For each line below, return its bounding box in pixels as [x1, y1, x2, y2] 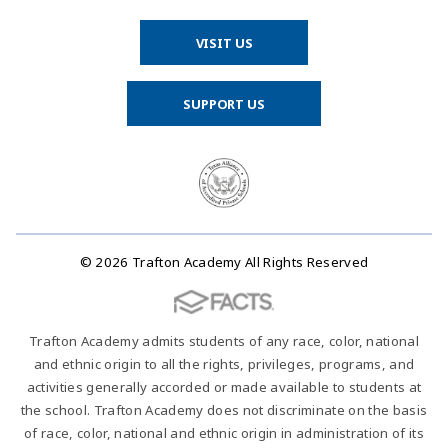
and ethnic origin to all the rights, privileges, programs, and [33, 354, 415, 373]
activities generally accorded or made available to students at [26, 377, 422, 396]
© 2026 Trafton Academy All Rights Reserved [79, 252, 369, 271]
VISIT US [195, 33, 253, 52]
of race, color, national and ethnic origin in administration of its [23, 423, 425, 442]
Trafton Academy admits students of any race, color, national [29, 331, 419, 350]
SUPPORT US [183, 94, 265, 113]
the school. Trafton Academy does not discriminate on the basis [20, 400, 428, 419]
